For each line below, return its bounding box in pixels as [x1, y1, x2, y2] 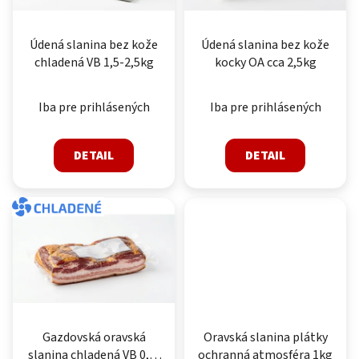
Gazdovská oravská [42, 329, 146, 347]
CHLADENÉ [40, 199, 76, 211]
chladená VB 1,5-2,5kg [34, 54, 154, 72]
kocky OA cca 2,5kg [214, 54, 317, 72]
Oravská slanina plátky [203, 329, 328, 347]
